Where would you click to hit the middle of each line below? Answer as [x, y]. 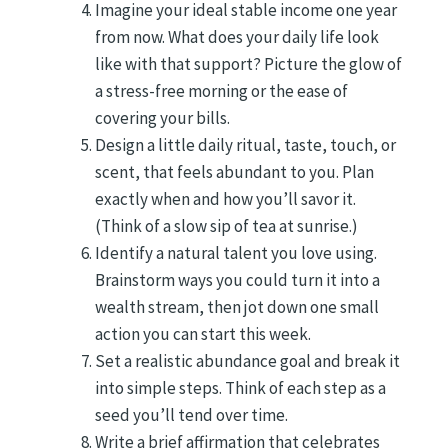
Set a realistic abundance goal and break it [247, 360]
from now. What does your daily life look [237, 36]
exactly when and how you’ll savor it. [225, 198]
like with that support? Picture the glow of [248, 63]
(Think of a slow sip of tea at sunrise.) [226, 225]
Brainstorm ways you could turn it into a [237, 279]
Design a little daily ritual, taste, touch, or [245, 144]
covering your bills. [162, 117]
